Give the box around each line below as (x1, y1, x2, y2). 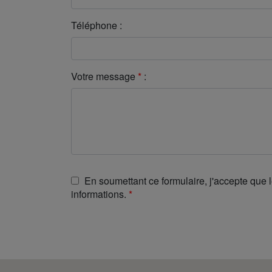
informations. (71, 186, 126, 201)
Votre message (71, 69, 135, 83)
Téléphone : (71, 18, 122, 32)
